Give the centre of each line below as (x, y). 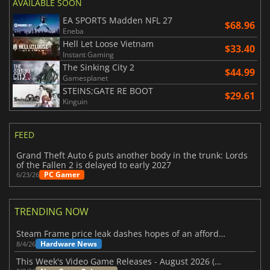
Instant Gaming (88, 55)
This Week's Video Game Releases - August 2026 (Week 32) (218, 261)
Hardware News (69, 244)
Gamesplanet (85, 78)
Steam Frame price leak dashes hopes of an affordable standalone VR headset (222, 234)
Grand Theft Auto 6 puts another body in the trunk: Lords (132, 155)
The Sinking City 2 (99, 67)
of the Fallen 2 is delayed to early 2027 (94, 165)
